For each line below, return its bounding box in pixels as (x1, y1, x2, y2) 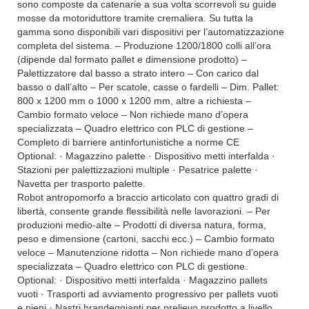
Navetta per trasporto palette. (17, 178, 146, 190)
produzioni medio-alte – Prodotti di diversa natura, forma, (17, 219, 266, 231)
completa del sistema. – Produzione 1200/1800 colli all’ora (17, 40, 271, 52)
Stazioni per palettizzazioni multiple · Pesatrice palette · (17, 164, 258, 176)
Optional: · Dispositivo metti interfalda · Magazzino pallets (17, 275, 268, 286)
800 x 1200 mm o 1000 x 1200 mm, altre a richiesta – (17, 95, 251, 107)
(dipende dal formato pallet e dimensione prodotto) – (17, 54, 247, 66)
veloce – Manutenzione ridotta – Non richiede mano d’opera (17, 247, 279, 259)
